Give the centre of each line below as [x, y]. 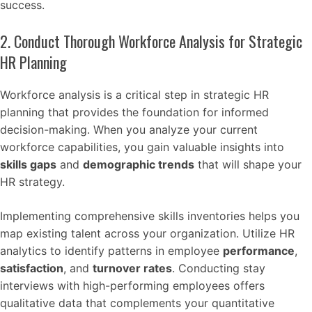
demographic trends [139, 164]
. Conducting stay [219, 268]
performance [259, 251]
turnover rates [132, 268]
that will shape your [248, 164]
